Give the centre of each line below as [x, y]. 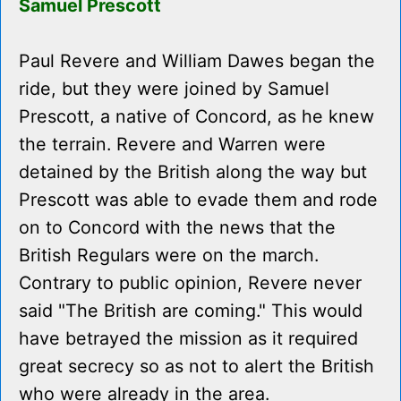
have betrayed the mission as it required [188, 339]
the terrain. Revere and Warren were [172, 145]
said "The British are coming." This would [191, 311]
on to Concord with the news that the [177, 228]
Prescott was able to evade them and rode [198, 200]
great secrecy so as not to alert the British [196, 367]
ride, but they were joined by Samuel [174, 89]
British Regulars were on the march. [169, 256]
